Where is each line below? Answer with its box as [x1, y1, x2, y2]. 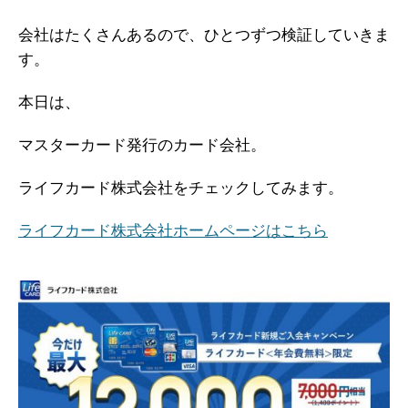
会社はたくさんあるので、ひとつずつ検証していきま [18, 25, 390, 44]
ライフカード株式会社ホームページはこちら [18, 221, 328, 240]
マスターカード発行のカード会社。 [18, 136, 266, 154]
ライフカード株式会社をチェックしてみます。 [18, 178, 343, 197]
